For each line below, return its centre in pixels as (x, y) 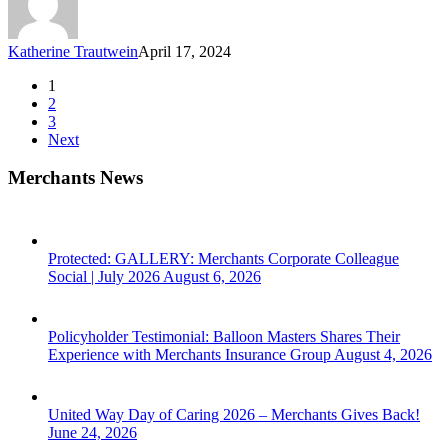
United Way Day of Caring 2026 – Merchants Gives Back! (234, 415)
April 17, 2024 (184, 51)
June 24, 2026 (92, 433)
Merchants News (75, 178)
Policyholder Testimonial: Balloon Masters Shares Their (224, 337)
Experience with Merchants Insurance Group (189, 355)
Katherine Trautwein (73, 51)
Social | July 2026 (104, 277)
